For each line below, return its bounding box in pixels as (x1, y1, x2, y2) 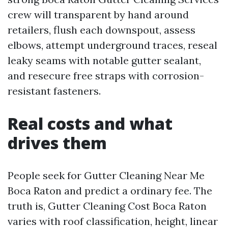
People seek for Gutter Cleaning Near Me (8, 169, 205, 182)
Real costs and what (8, 112, 173, 134)
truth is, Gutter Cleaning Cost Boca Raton (8, 199, 207, 212)
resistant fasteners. (8, 84, 101, 97)
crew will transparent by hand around (8, 8, 189, 21)
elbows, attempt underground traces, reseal (8, 39, 217, 51)
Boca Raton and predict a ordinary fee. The (8, 184, 212, 197)
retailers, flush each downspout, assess (8, 23, 195, 36)
